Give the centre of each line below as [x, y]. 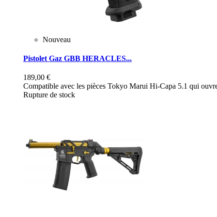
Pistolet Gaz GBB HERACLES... [77, 59]
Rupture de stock [49, 95]
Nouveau [57, 39]
